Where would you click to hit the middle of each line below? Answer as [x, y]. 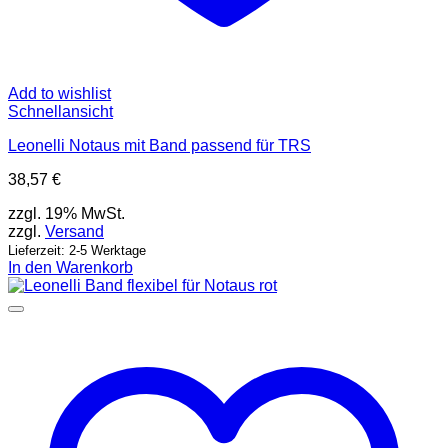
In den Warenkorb [70, 268]
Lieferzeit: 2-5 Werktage [77, 251]
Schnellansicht [60, 112]
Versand [74, 232]
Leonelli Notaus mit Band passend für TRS [159, 146]
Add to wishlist [59, 94]
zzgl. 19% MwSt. [66, 214]
